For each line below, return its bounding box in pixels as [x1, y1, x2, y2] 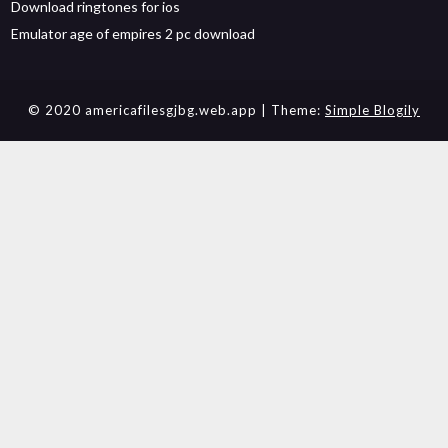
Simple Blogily [325, 102, 420, 118]
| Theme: [261, 102, 325, 118]
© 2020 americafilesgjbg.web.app [28, 102, 261, 118]
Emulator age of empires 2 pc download [11, 25, 256, 42]
